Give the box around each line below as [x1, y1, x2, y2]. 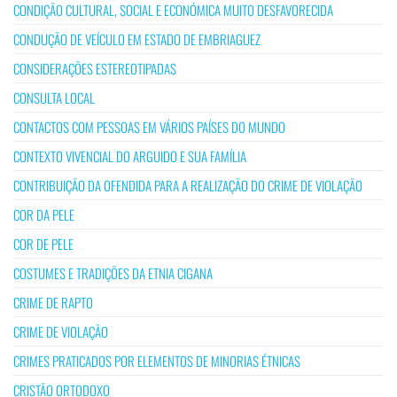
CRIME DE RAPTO [13, 292, 93, 312]
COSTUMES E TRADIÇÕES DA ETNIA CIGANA [13, 262, 213, 283]
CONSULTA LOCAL [13, 87, 95, 107]
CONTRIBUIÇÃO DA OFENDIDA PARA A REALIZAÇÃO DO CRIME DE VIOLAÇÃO [13, 175, 362, 195]
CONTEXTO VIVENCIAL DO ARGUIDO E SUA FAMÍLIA [13, 145, 246, 166]
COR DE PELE [13, 233, 74, 253]
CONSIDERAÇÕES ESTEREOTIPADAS [13, 58, 176, 78]
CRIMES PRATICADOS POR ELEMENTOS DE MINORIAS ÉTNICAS [13, 350, 300, 370]
